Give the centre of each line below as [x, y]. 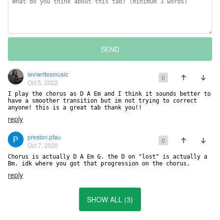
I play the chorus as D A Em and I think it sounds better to [109, 94]
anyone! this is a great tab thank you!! [75, 108]
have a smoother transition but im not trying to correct [102, 101]
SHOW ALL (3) [110, 200]
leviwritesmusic [48, 74]
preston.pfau [44, 137]
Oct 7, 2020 [43, 145]
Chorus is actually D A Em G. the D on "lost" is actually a [108, 157]
